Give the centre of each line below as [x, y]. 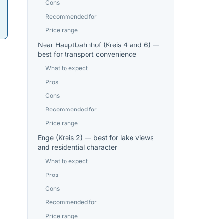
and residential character [77, 147]
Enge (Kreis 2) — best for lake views [96, 138]
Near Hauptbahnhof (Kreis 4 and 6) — [99, 45]
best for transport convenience [87, 54]
